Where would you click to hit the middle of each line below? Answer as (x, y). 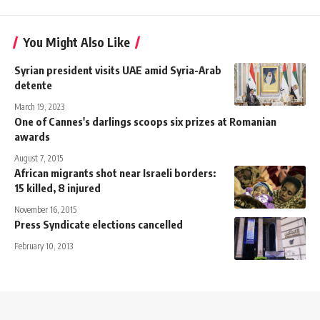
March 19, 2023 (39, 106)
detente (33, 85)
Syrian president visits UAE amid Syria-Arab (118, 70)
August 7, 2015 (39, 158)
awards (32, 136)
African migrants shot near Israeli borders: (115, 172)
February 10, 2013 (44, 246)
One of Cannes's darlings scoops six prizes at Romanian (145, 121)
